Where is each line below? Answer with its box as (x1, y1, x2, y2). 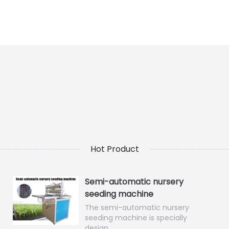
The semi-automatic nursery (84, 202, 189, 213)
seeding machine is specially (84, 213, 187, 223)
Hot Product (90, 143, 139, 155)
